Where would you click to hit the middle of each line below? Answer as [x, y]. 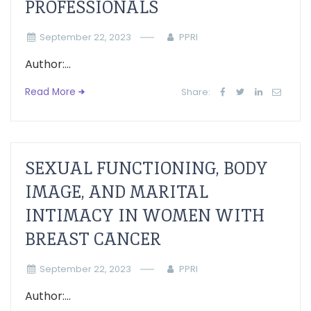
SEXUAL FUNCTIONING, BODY [146, 168]
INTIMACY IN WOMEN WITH [145, 216]
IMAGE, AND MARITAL [117, 192]
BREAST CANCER [93, 239]
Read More [50, 92]
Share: [196, 92]
